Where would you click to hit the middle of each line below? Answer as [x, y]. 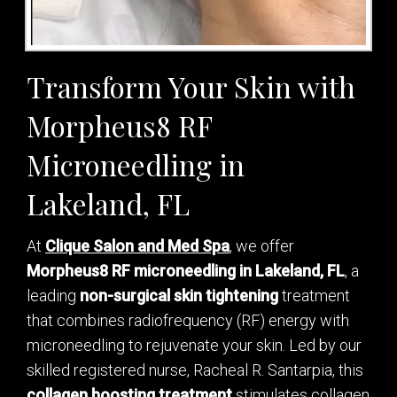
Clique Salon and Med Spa [137, 246]
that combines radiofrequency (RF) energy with [188, 321]
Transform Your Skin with [191, 87]
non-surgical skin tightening [179, 296]
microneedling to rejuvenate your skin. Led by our [194, 346]
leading [53, 296]
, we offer [262, 246]
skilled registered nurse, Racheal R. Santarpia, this [195, 370]
